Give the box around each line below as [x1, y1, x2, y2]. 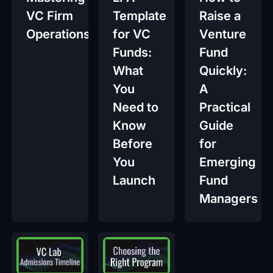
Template [112, 8, 166, 23]
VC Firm [26, 8, 73, 23]
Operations [26, 26, 90, 41]
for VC [112, 26, 151, 41]
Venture [199, 26, 247, 41]
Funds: [112, 44, 152, 60]
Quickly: [199, 63, 247, 78]
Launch [112, 172, 155, 188]
